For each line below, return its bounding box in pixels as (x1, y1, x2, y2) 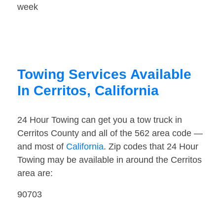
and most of (17, 142, 66, 152)
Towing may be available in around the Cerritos (17, 155, 202, 165)
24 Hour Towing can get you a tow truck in (17, 115, 182, 125)
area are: (17, 168, 53, 179)
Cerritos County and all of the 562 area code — (17, 128, 203, 139)
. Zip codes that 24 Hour (104, 142, 198, 152)
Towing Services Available (17, 67, 191, 82)
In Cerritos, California (17, 83, 159, 99)
